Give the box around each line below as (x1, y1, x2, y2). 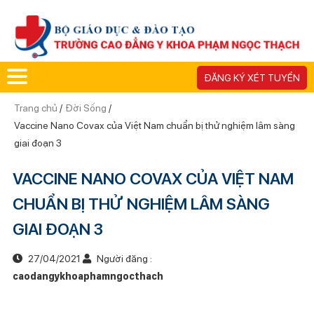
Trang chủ (13, 102, 60, 114)
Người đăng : (94, 252, 152, 264)
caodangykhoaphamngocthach (12, 270, 163, 282)
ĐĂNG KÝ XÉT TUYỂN (204, 71, 300, 83)
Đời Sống (64, 102, 107, 114)
